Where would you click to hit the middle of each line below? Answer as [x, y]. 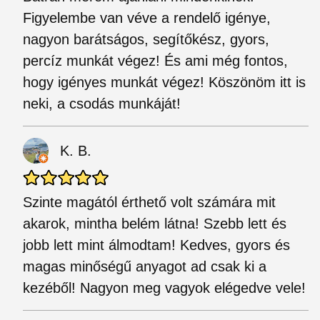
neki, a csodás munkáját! [102, 104]
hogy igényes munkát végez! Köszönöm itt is [164, 82]
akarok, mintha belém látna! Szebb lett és [155, 224]
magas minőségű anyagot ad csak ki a [145, 266]
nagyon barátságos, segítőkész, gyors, [146, 39]
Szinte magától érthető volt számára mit [149, 202]
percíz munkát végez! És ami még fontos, [155, 61]
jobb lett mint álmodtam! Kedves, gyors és [156, 245]
